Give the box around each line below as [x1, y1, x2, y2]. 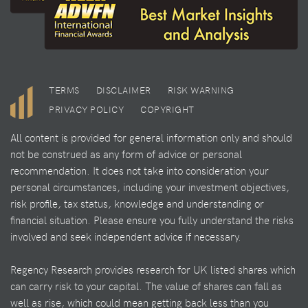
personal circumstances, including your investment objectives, [10, 180, 289, 195]
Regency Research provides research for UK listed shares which [10, 263, 296, 277]
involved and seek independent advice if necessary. [10, 230, 241, 244]
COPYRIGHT [140, 102, 195, 115]
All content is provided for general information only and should [10, 131, 292, 145]
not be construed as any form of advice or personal [10, 147, 242, 162]
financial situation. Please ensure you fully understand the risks [10, 213, 294, 228]
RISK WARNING [167, 83, 234, 96]
